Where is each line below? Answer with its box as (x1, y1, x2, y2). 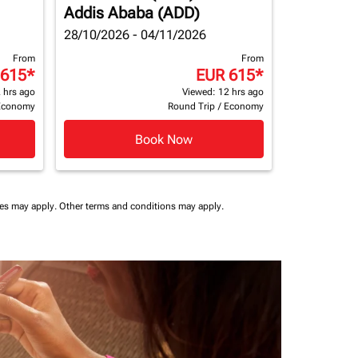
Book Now (135, 131, 193, 147)
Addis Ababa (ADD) (64, 3, 200, 22)
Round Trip (168, 101, 215, 112)
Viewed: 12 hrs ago (182, 86, 264, 97)
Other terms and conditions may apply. (59, 201, 224, 212)
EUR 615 (196, 66, 255, 85)
